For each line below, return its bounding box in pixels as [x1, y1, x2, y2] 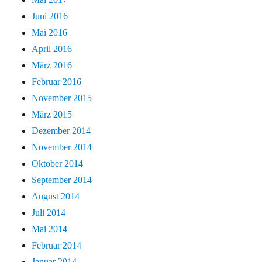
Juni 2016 [32, 11, 68, 22]
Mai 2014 [32, 224, 68, 235]
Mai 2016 [32, 27, 68, 38]
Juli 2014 [32, 208, 66, 218]
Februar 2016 [32, 77, 82, 87]
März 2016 [32, 60, 73, 71]
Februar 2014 [32, 240, 82, 251]
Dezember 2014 [32, 126, 91, 136]
